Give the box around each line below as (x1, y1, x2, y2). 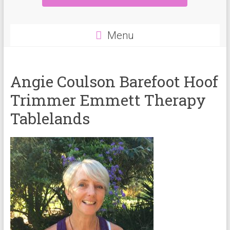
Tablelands (10, 108, 90, 128)
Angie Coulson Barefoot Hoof (10, 71, 218, 91)
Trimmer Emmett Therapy (10, 90, 206, 110)
